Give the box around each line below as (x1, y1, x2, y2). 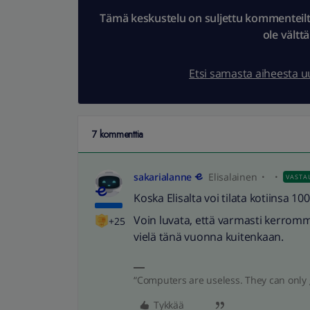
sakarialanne (134, 170, 192, 183)
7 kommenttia (92, 127, 143, 141)
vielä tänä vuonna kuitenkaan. (134, 229, 284, 244)
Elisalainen (208, 170, 257, 183)
